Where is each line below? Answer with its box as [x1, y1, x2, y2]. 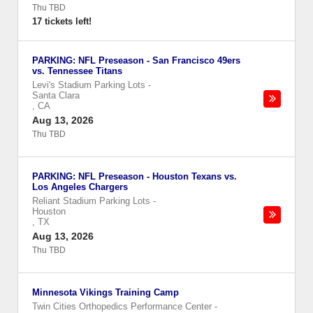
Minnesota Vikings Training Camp [32, 287, 179, 298]
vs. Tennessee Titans [32, 66, 122, 76]
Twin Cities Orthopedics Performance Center [32, 301, 212, 312]
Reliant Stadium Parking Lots [32, 196, 150, 206]
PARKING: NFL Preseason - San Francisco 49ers [32, 55, 240, 66]
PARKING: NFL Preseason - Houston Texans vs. [32, 171, 237, 182]
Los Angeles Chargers [32, 182, 128, 192]
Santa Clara [32, 90, 80, 101]
